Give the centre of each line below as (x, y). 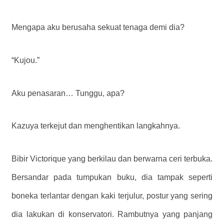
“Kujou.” (25, 60)
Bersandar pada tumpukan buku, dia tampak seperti (112, 177)
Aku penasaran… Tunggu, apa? (68, 93)
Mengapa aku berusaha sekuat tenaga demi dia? (98, 27)
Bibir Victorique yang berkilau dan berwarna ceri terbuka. (112, 159)
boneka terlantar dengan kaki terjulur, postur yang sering (112, 196)
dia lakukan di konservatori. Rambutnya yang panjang (112, 214)
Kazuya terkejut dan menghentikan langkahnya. (96, 126)
